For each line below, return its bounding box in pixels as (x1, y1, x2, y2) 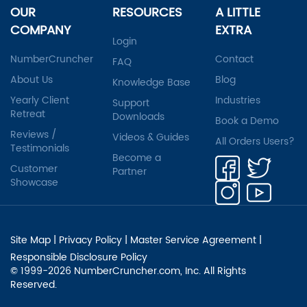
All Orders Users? (214, 133, 295, 149)
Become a (112, 149, 162, 166)
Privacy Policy (59, 232, 122, 248)
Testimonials (10, 140, 69, 156)
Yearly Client (10, 92, 69, 108)
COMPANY (10, 20, 71, 40)
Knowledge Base (112, 74, 191, 90)
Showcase (10, 174, 58, 191)
